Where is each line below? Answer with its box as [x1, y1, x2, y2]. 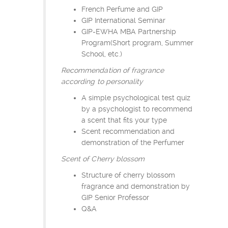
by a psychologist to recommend [81, 104, 192, 113]
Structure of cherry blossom [81, 170, 175, 179]
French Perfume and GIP [81, 5, 163, 13]
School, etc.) [81, 49, 122, 58]
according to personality [61, 77, 144, 85]
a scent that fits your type [81, 116, 167, 124]
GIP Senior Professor [81, 193, 149, 202]
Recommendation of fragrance [61, 66, 164, 74]
